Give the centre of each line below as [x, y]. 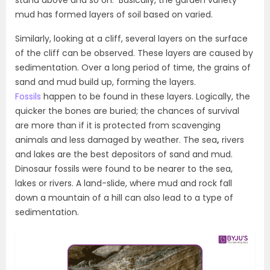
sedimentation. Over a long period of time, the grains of [133, 68]
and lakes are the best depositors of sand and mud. [124, 155]
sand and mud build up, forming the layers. [105, 82]
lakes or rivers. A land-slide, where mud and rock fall [124, 184]
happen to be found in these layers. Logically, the [147, 97]
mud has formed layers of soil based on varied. [114, 15]
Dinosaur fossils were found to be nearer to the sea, [124, 169]
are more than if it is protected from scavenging [118, 126]
